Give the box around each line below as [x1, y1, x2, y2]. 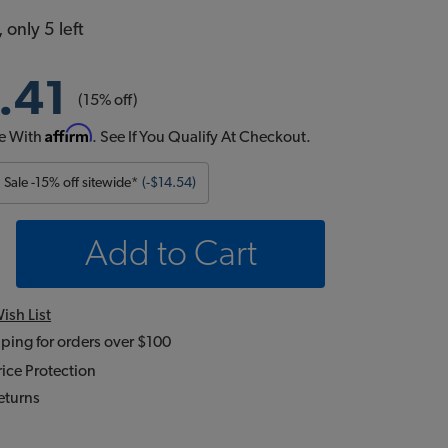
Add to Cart [84, 236, 257, 272]
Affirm [45, 123, 93, 143]
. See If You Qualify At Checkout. [92, 129, 312, 145]
